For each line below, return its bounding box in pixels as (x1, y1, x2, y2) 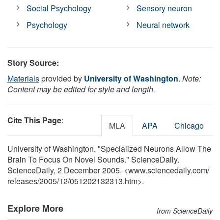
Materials (7, 72, 39, 84)
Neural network (137, 19, 190, 30)
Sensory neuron (137, 2, 192, 14)
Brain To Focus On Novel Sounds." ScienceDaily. (7, 153, 179, 165)
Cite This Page (7, 114, 61, 126)
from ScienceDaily (157, 205, 213, 216)
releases (7, 175, 37, 187)
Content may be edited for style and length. (7, 83, 155, 95)
